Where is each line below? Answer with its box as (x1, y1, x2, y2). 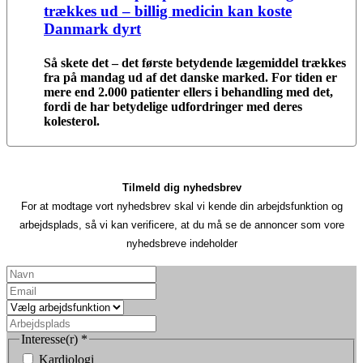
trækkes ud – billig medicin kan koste (44, 2, 292, 20)
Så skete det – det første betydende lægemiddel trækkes (44, 55, 346, 70)
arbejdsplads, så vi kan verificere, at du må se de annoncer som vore (19, 218, 344, 231)
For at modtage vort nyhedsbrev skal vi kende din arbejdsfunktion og (20, 199, 343, 212)
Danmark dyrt (44, 20, 141, 38)
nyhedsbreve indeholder (126, 237, 237, 250)
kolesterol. (44, 113, 100, 128)
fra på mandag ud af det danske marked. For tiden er (44, 70, 337, 84)
